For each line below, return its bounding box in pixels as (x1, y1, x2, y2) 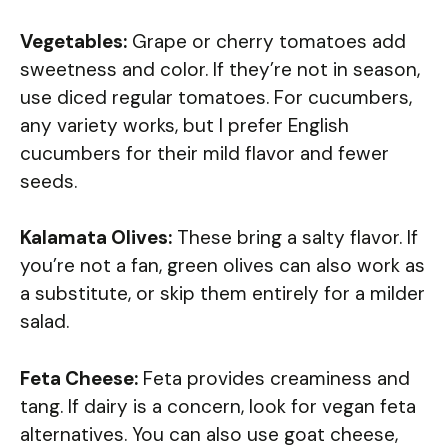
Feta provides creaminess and (138, 365, 410, 391)
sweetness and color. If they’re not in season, (20, 56, 420, 82)
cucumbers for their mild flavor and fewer (20, 140, 389, 166)
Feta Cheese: (20, 365, 138, 391)
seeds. (20, 168, 77, 194)
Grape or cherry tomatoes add (127, 28, 406, 54)
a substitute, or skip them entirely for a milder (20, 281, 425, 307)
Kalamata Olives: (20, 225, 172, 251)
